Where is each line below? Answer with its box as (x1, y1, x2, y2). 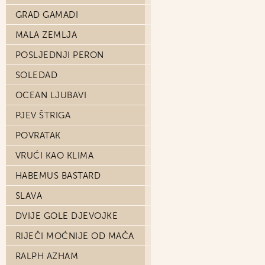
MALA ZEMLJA (15, 30, 77, 40)
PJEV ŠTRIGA (15, 110, 71, 121)
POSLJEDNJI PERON (15, 50, 104, 60)
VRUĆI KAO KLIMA (15, 150, 94, 161)
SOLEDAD (15, 70, 58, 80)
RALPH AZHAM (15, 251, 79, 261)
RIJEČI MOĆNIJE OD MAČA (15, 231, 134, 241)
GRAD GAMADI (15, 9, 79, 20)
